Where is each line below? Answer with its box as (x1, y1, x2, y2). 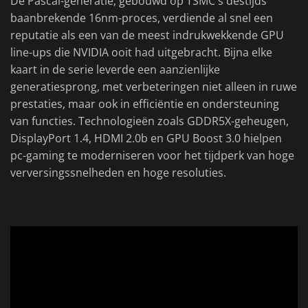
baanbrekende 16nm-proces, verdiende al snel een (10, 10, 273, 26)
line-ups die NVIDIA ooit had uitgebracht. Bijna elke (10, 45, 272, 60)
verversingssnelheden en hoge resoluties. (10, 165, 226, 181)
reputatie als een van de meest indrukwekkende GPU (10, 27, 284, 43)
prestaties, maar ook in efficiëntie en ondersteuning (10, 96, 279, 112)
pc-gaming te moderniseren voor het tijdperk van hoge (10, 148, 294, 164)
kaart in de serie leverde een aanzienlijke (10, 62, 220, 78)
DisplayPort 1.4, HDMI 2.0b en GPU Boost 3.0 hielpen (10, 131, 282, 146)
